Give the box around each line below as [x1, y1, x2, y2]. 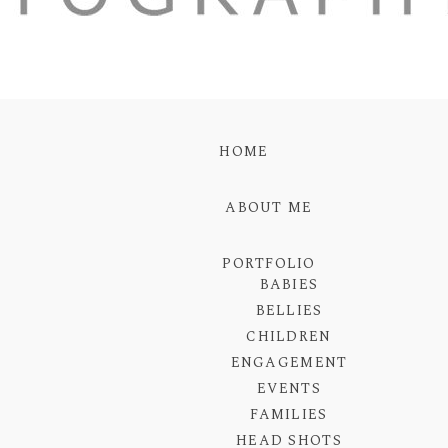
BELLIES [255, 300, 323, 322]
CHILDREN [246, 326, 332, 348]
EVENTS [257, 378, 321, 400]
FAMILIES [250, 404, 328, 426]
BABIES [259, 274, 319, 296]
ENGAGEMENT [230, 352, 348, 374]
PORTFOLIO [222, 253, 316, 275]
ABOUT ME [225, 197, 313, 219]
